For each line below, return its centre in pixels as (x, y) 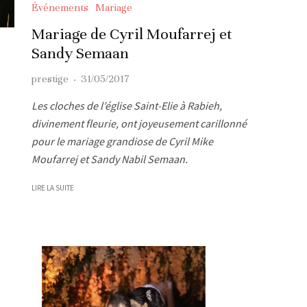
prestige (50, 78)
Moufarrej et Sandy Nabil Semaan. (110, 159)
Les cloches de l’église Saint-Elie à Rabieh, (127, 105)
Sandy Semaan (80, 53)
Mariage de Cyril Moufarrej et (132, 34)
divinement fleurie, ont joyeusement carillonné (139, 123)
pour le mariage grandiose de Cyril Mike (122, 141)
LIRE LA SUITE (53, 187)
